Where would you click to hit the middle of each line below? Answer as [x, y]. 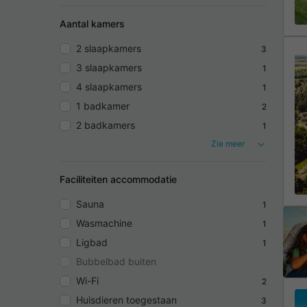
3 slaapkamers [109, 68]
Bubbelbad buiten [116, 262]
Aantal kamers [92, 24]
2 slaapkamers [109, 49]
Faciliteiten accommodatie [118, 180]
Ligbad [92, 243]
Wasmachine [104, 223]
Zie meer [228, 144]
